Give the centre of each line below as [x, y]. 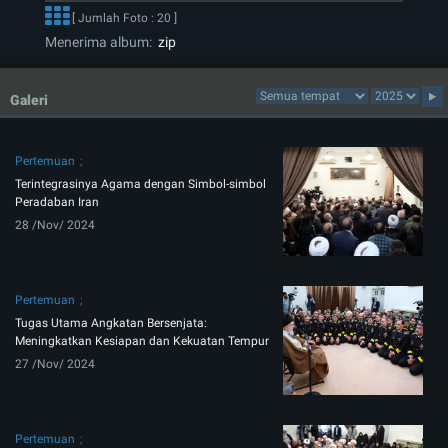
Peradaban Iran [57, 202]
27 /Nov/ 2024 [55, 364]
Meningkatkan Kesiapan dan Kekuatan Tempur [142, 341]
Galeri [29, 100]
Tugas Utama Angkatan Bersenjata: [111, 323]
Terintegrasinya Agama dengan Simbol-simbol [140, 184]
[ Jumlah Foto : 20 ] [123, 18]
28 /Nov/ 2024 [55, 225]
